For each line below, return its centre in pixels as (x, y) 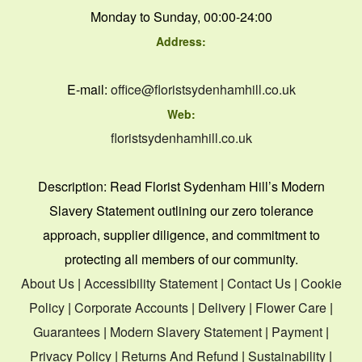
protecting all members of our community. (181, 259)
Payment (297, 331)
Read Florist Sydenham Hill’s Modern (217, 186)
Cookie (321, 283)
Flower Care (291, 307)
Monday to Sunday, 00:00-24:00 (181, 16)
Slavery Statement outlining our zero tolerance (181, 210)
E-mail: (88, 89)
